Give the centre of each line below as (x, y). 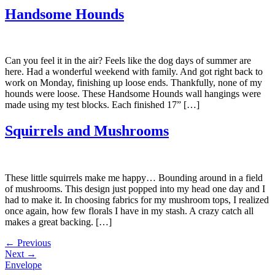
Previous (33, 243)
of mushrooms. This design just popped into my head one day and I (135, 189)
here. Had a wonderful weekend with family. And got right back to (134, 72)
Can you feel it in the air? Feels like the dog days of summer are (128, 61)
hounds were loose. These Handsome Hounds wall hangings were (133, 94)
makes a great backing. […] (58, 222)
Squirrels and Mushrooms (87, 131)
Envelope (23, 265)
